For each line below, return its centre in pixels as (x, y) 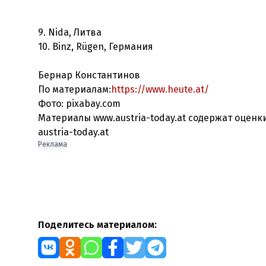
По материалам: (75, 89)
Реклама (53, 144)
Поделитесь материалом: (97, 225)
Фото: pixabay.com (79, 104)
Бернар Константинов (89, 75)
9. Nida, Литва (70, 32)
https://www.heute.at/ (160, 89)
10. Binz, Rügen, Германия (96, 47)
